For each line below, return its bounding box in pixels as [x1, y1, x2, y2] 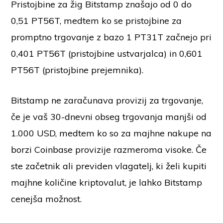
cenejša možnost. [11, 193, 82, 205]
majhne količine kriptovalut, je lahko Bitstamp [11, 177, 203, 189]
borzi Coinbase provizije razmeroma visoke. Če [11, 144, 207, 156]
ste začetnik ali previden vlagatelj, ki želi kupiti [11, 160, 207, 172]
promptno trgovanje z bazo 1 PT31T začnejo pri [11, 31, 212, 43]
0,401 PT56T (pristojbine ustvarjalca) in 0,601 [11, 48, 203, 60]
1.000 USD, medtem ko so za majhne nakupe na [11, 127, 212, 139]
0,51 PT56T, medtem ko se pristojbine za [11, 15, 182, 27]
